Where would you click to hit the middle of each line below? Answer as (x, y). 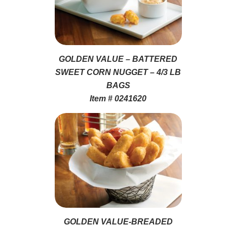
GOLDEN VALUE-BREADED (118, 221)
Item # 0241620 (118, 98)
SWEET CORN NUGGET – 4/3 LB (118, 72)
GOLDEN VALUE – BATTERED (118, 59)
